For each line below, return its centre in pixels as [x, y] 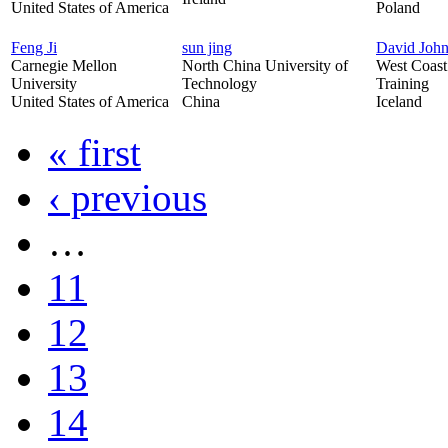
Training [402, 83]
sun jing [207, 47]
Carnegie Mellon [64, 65]
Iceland [399, 101]
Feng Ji [34, 47]
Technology [219, 83]
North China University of [265, 65]
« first [94, 152]
